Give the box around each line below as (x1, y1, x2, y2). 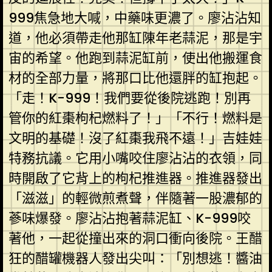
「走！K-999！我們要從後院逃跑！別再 (8, 88, 251, 107)
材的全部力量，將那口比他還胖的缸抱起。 (8, 68, 262, 87)
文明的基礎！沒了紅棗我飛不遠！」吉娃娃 (8, 128, 262, 148)
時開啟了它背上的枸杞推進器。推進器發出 (8, 168, 262, 188)
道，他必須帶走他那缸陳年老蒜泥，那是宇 (8, 28, 262, 47)
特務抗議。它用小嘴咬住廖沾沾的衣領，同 (8, 148, 262, 168)
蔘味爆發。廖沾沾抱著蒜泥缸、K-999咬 (8, 208, 251, 228)
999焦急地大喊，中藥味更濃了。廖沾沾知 (8, 8, 261, 27)
